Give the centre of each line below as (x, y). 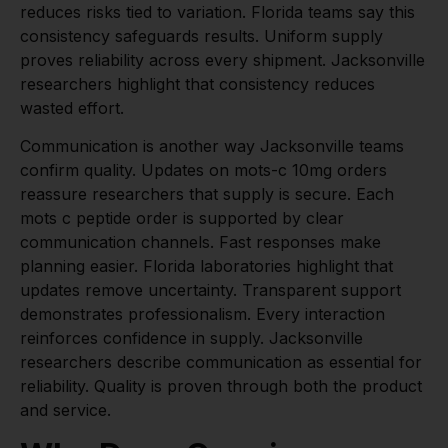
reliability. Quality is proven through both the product (221, 386)
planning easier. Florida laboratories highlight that (206, 266)
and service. (65, 410)
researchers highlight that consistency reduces (197, 83)
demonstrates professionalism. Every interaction (202, 314)
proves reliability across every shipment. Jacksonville (222, 59)
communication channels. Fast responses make (200, 242)
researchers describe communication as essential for (221, 362)
